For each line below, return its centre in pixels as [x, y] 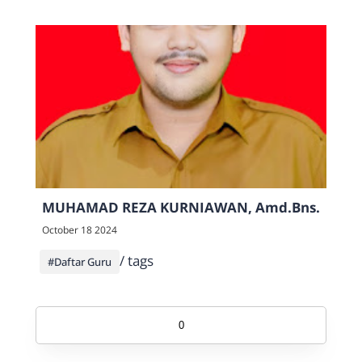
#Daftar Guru [80, 261]
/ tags [137, 260]
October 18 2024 [80, 229]
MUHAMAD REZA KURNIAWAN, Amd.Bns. [181, 207]
